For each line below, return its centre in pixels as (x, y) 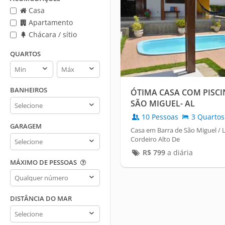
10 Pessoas (160, 117)
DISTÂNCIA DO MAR (41, 198)
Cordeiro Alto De (155, 139)
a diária (179, 153)
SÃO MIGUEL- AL (163, 104)
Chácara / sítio (52, 34)
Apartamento (50, 22)
